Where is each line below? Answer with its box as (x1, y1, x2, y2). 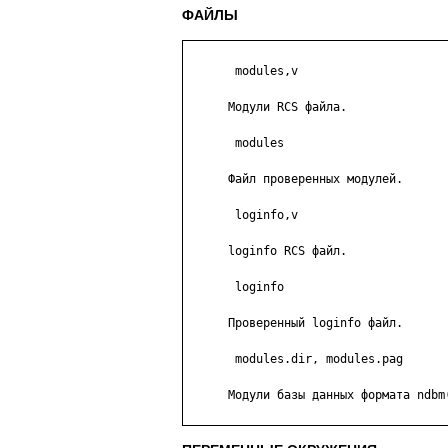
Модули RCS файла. (186, 100, 347, 115)
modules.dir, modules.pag (186, 352, 403, 367)
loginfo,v (186, 208, 298, 223)
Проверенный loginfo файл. (186, 316, 403, 331)
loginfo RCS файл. (186, 244, 347, 259)
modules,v (186, 64, 298, 79)
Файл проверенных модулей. (186, 172, 403, 187)
